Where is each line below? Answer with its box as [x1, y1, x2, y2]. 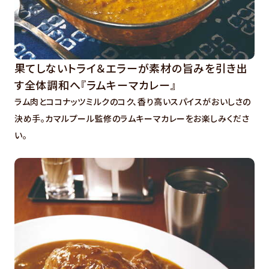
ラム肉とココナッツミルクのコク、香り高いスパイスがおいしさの [14, 95, 251, 107]
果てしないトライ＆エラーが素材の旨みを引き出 [14, 59, 248, 76]
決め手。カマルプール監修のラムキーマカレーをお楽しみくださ [14, 112, 250, 124]
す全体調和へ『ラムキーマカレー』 [14, 76, 177, 92]
